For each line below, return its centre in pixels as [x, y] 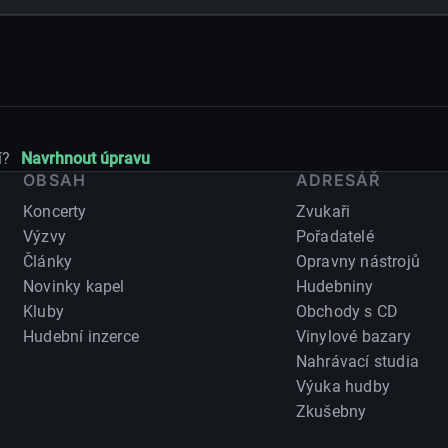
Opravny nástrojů [357, 262]
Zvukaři [323, 212]
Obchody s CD [347, 312]
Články [48, 262]
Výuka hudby [342, 387]
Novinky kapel [74, 287]
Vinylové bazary [353, 337]
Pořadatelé [334, 237]
